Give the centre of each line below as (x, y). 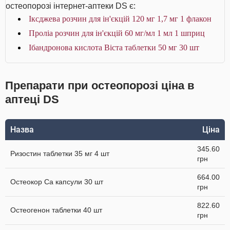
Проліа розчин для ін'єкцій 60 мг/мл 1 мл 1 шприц (117, 33)
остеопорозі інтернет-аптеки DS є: (71, 6)
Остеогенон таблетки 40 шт (56, 210)
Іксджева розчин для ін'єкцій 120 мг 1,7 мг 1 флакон (120, 19)
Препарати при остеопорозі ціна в (100, 85)
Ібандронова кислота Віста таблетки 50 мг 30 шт (114, 47)
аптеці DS (32, 99)
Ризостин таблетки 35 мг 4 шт (60, 154)
